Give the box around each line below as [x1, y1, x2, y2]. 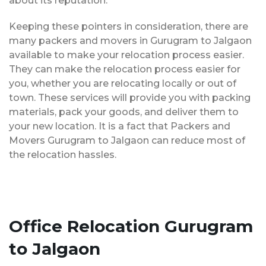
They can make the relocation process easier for [9, 63, 240, 75]
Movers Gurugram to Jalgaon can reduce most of [9, 134, 245, 146]
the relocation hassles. [9, 148, 116, 160]
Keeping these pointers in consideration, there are [9, 20, 248, 32]
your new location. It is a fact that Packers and [9, 120, 230, 132]
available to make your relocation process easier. [9, 49, 244, 61]
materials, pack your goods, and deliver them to [9, 106, 239, 118]
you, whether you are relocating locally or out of [9, 77, 236, 89]
